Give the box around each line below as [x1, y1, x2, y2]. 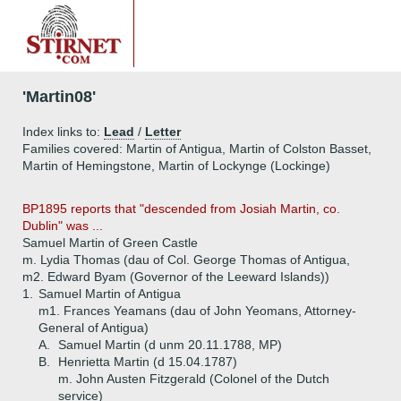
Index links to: [22, 124, 104, 139]
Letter [145, 124, 181, 139]
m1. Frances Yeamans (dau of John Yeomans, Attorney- [38, 303, 356, 318]
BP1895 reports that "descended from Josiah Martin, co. [22, 201, 340, 216]
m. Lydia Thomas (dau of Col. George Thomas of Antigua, [22, 252, 350, 267]
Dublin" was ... [22, 218, 103, 233]
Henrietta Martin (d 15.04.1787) [58, 354, 237, 369]
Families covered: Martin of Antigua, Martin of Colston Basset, [22, 141, 371, 156]
